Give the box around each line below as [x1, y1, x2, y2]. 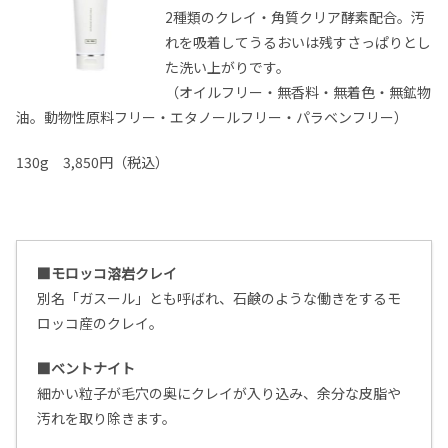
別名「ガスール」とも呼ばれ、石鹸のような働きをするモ [37, 288, 401, 309]
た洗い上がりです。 [165, 57, 291, 78]
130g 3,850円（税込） [16, 152, 169, 173]
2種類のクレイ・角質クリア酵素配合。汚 [165, 7, 426, 28]
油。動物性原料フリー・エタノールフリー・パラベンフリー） [16, 107, 408, 128]
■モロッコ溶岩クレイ [37, 263, 177, 284]
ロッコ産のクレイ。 [37, 313, 163, 334]
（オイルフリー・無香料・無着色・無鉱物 [165, 82, 432, 103]
